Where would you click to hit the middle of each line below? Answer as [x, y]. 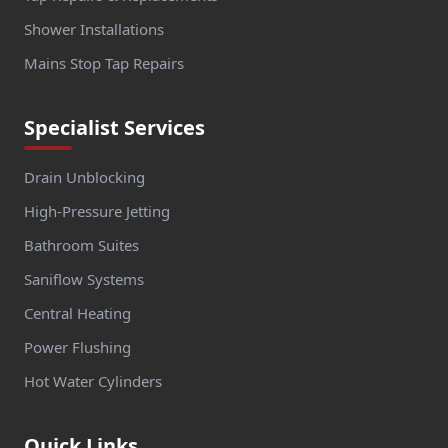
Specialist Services [114, 127]
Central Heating [77, 312]
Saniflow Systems [84, 278]
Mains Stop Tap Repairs [104, 62]
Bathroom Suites [81, 244]
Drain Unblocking [84, 176]
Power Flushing [77, 346]
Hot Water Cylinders [93, 380]
